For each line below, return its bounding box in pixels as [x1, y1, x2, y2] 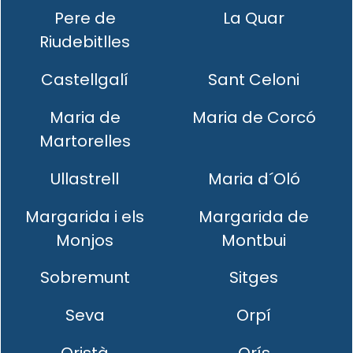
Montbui [221, 229, 287, 251]
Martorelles [39, 129, 131, 152]
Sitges [229, 266, 279, 289]
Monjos [56, 229, 114, 251]
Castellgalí [41, 69, 129, 91]
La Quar [223, 7, 285, 30]
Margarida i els [25, 205, 145, 228]
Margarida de [199, 205, 310, 228]
